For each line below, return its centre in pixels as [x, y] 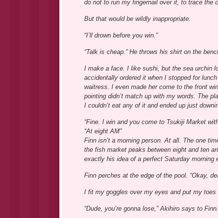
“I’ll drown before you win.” [121, 36]
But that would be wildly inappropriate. [137, 19]
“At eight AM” [103, 131]
